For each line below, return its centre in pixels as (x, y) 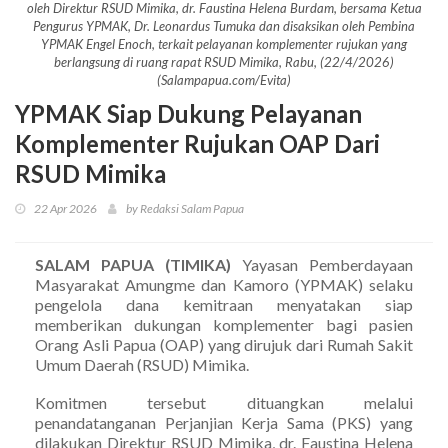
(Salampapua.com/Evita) (224, 79)
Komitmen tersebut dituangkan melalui (224, 402)
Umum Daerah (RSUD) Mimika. (142, 364)
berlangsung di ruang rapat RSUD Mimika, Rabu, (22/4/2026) (224, 61)
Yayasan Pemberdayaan (322, 264)
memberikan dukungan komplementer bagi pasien (224, 324)
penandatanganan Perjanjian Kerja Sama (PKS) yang (224, 422)
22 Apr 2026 (65, 208)
